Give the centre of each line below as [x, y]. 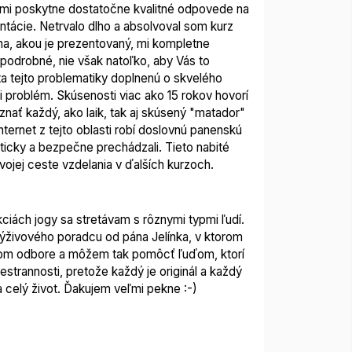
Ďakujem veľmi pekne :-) [128, 288]
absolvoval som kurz [178, 26]
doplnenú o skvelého [165, 78]
